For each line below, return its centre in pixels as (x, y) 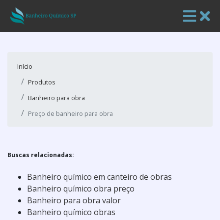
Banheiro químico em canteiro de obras (99, 177)
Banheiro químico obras (71, 212)
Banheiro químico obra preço (81, 189)
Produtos (42, 82)
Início (25, 66)
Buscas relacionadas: (41, 155)
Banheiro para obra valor (74, 200)
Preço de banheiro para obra (70, 113)
